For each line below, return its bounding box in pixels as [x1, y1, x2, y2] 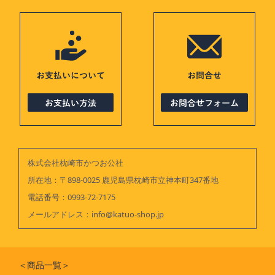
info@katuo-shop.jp [91, 208, 164, 220]
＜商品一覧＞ [18, 258, 70, 271]
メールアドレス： [28, 208, 91, 220]
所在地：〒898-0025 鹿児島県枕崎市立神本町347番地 [28, 174, 219, 185]
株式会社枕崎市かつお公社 [28, 157, 123, 168]
